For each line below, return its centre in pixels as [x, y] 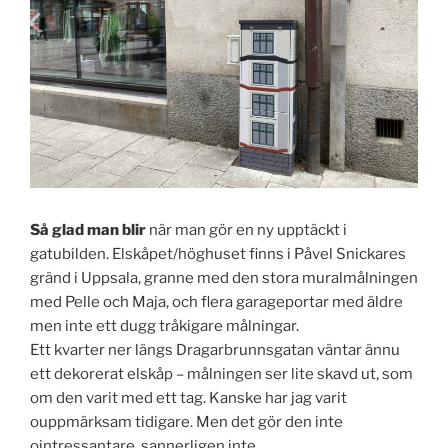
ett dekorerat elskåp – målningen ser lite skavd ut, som [221, 373]
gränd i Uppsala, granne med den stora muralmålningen [224, 277]
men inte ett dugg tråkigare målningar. [164, 325]
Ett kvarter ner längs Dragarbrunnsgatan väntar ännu [215, 349]
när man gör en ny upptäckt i [248, 229]
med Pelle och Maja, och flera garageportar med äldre [216, 301]
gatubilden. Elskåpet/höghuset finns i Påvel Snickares [218, 253]
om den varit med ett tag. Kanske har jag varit [188, 397]
